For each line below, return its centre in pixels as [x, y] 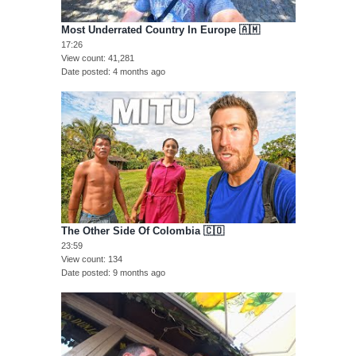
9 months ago [139, 273]
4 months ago [139, 72]
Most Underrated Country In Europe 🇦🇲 [160, 30]
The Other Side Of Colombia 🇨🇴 [142, 231]
